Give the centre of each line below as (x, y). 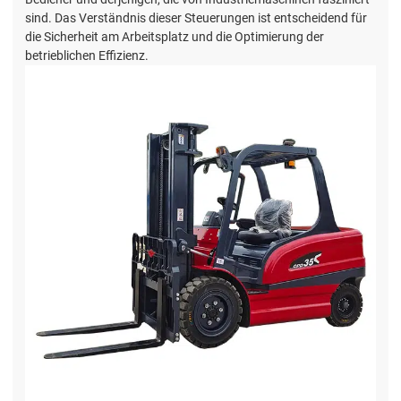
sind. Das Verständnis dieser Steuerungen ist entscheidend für (196, 18)
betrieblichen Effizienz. (87, 56)
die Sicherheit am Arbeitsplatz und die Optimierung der (175, 37)
